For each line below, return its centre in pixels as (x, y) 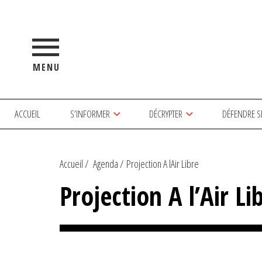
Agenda (106, 163)
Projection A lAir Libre (163, 163)
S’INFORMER (90, 113)
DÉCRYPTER (166, 113)
